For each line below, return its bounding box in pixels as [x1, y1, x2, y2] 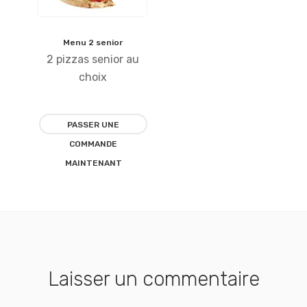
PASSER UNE [67, 120, 120, 130]
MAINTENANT [64, 158, 122, 169]
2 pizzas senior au [46, 53, 139, 66]
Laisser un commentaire [47, 267, 260, 291]
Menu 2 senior [62, 38, 123, 48]
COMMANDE [69, 139, 118, 149]
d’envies [110, 121, 167, 139]
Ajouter [110, 39, 162, 57]
